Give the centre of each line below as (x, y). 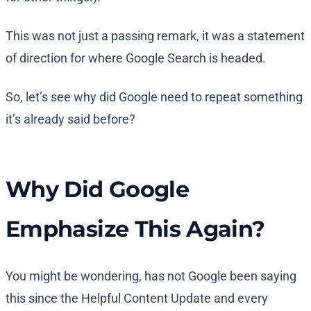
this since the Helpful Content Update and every (137, 299)
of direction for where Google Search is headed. (136, 58)
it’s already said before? (70, 119)
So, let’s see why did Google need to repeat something (154, 97)
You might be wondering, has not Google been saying (151, 276)
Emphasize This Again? (135, 229)
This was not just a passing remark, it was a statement (155, 36)
